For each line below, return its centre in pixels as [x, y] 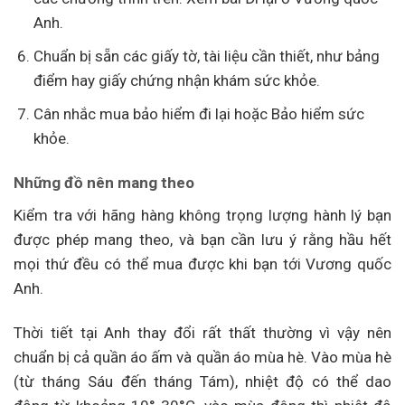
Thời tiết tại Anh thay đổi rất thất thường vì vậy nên [202, 332]
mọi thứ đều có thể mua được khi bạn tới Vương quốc [202, 264]
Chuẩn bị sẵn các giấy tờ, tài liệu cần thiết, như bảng [207, 57]
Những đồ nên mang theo [104, 183]
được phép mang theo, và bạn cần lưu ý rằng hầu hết [202, 239]
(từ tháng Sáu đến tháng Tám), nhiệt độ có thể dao [202, 381]
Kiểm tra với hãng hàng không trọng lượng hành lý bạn [202, 215]
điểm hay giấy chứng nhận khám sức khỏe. [177, 81]
